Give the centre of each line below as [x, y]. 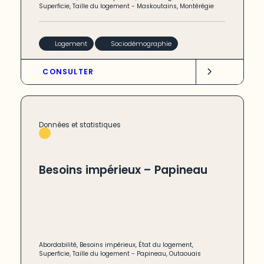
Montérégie [197, 6]
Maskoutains [157, 6]
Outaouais [185, 254]
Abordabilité [58, 245]
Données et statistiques [80, 125]
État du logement [166, 245]
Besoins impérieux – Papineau [123, 170]
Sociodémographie [141, 43]
